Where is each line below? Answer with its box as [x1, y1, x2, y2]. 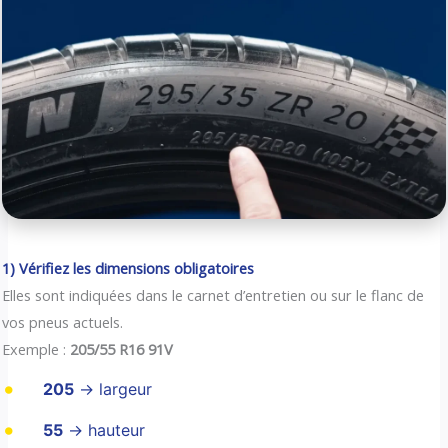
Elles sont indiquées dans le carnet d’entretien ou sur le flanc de [2, 284, 425, 305]
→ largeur [73, 379, 152, 400]
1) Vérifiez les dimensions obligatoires [2, 257, 255, 278]
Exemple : [2, 338, 71, 359]
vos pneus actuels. [2, 311, 124, 332]
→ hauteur [62, 420, 145, 441]
